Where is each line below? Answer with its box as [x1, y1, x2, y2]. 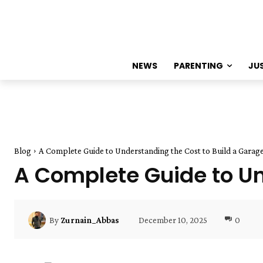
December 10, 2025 [139, 215, 207, 225]
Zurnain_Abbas [60, 215, 119, 225]
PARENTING [173, 60, 223, 72]
